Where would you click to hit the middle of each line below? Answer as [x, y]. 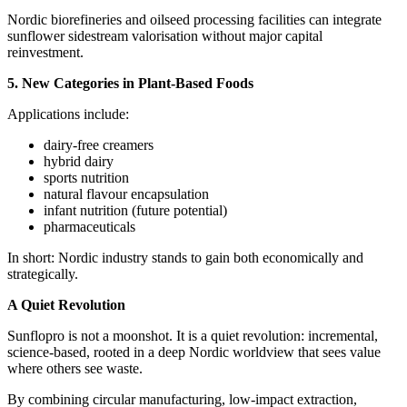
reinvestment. [45, 53]
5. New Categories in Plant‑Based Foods [130, 84]
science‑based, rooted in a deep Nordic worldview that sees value [194, 352]
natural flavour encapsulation [126, 194]
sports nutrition [86, 178]
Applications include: [68, 114]
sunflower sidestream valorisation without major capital [165, 36]
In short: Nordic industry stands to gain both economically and [185, 258]
